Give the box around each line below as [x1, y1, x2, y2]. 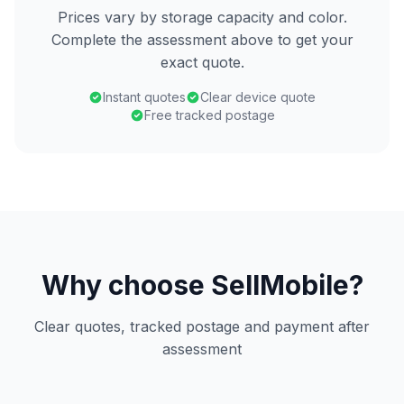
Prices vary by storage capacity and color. [57, 8, 347, 26]
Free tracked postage [143, 107, 275, 123]
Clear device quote [200, 89, 316, 105]
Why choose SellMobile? [41, 269, 363, 301]
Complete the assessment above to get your [50, 31, 353, 49]
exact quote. [160, 53, 244, 71]
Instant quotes [103, 89, 186, 105]
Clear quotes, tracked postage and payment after [34, 317, 370, 335]
